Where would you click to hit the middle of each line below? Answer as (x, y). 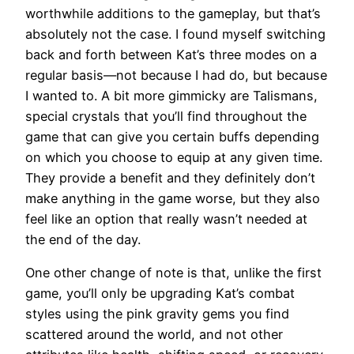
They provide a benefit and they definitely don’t (170, 178)
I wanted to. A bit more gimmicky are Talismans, (171, 96)
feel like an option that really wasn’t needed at (166, 219)
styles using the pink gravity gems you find (157, 314)
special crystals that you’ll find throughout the (166, 117)
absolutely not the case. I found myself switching (175, 34)
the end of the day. (83, 240)
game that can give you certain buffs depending (172, 137)
